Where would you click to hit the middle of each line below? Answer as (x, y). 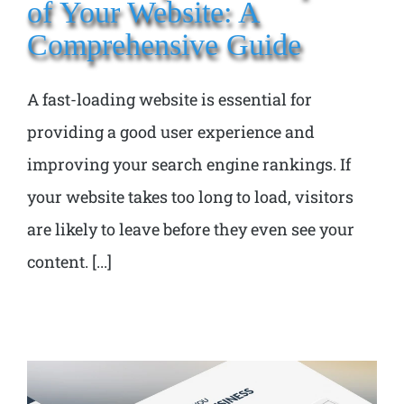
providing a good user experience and (171, 131)
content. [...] (69, 261)
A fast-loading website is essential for (170, 99)
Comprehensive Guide (164, 44)
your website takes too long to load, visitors (190, 196)
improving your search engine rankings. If (189, 164)
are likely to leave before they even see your (191, 229)
